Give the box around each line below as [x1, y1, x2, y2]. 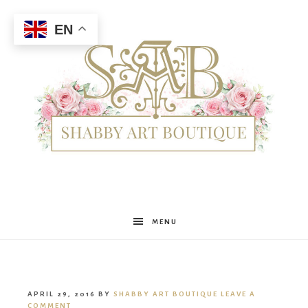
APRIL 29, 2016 [27, 290, 96, 298]
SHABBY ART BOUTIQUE [113, 290, 218, 298]
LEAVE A [221, 290, 256, 298]
